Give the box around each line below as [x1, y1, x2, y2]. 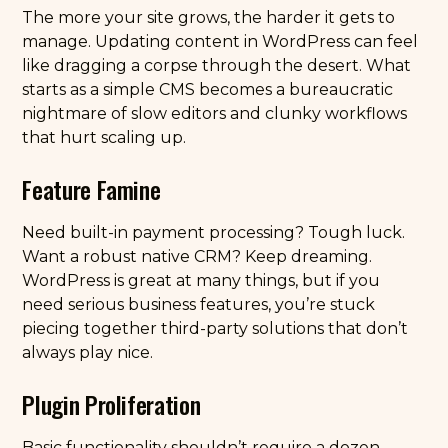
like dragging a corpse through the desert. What [22, 56, 412, 75]
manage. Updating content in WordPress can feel [22, 32, 419, 51]
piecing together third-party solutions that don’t [22, 319, 409, 338]
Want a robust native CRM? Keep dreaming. [22, 247, 373, 266]
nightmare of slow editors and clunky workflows [22, 104, 408, 123]
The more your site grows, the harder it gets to [22, 8, 396, 27]
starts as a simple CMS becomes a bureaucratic [22, 80, 394, 99]
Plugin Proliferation [22, 386, 201, 422]
